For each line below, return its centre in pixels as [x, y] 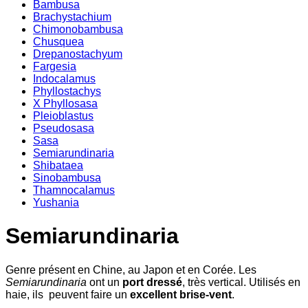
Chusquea [58, 42]
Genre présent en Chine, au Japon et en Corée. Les [131, 269]
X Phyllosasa [65, 103]
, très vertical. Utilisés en [241, 282]
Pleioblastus [63, 116]
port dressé [152, 282]
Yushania [56, 202]
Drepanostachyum [78, 54]
